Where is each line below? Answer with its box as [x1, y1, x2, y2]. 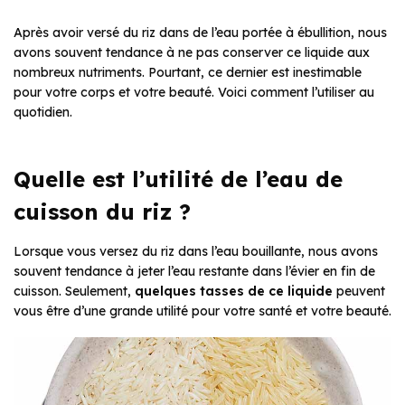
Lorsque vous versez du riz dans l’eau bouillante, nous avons [14, 243, 378, 260]
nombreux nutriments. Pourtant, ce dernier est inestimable [14, 64, 362, 81]
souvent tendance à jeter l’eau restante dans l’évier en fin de [14, 263, 375, 280]
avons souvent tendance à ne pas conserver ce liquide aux [14, 44, 370, 61]
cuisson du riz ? [14, 198, 191, 226]
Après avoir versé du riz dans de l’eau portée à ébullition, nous [14, 24, 387, 42]
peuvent [333, 283, 385, 300]
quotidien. [14, 104, 72, 121]
